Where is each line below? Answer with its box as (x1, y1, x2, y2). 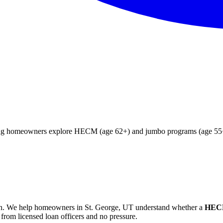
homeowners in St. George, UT (34, 203, 133, 212)
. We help (2, 203, 34, 212)
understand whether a (133, 203, 203, 212)
